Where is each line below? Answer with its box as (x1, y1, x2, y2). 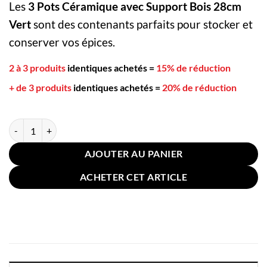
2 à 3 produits (9, 61, 66, 73)
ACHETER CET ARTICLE (79, 172, 188, 183)
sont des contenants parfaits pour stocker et (33, 17, 253, 31)
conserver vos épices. (9, 35, 117, 49)
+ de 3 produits (9, 82, 72, 94)
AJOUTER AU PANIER (84, 148, 183, 160)
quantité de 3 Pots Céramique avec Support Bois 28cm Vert (8, 120, 226, 131)
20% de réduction (162, 82, 237, 94)
